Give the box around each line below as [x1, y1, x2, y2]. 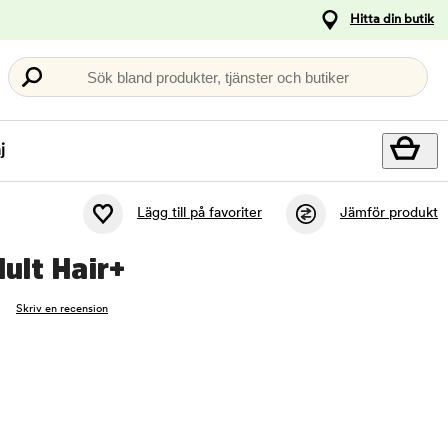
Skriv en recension [16, 304, 108, 315]
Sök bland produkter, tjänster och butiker [87, 68, 349, 86]
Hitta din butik [350, 13, 434, 26]
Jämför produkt [340, 206, 438, 222]
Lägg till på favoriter [137, 206, 262, 222]
